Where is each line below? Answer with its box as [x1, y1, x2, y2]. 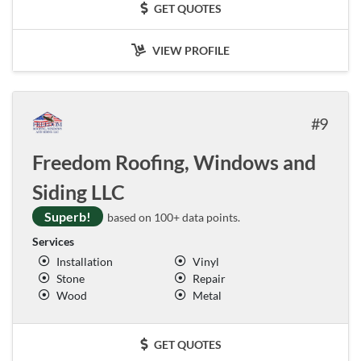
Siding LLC [32, 179, 125, 204]
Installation [56, 254, 113, 268]
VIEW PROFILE [150, 43, 230, 57]
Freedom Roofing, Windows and [32, 149, 316, 174]
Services [32, 234, 74, 248]
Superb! [44, 208, 91, 224]
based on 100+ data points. [105, 210, 240, 224]
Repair [193, 271, 226, 285]
